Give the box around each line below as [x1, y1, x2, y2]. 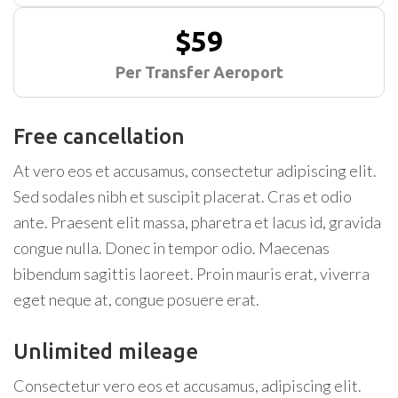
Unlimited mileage [13, 339, 198, 363]
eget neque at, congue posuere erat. [13, 290, 259, 309]
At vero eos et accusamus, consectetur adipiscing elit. [13, 161, 377, 180]
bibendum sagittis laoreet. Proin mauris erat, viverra [13, 264, 370, 283]
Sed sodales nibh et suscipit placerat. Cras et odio [13, 187, 352, 206]
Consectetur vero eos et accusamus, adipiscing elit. [13, 376, 362, 395]
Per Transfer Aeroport [115, 63, 283, 81]
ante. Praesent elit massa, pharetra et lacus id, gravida [13, 212, 381, 232]
